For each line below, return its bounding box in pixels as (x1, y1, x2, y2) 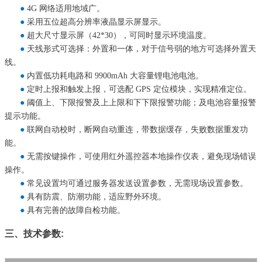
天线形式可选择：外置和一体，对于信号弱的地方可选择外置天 (27, 44, 256, 54)
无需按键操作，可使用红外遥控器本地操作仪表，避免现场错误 (27, 152, 256, 161)
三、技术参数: (5, 229, 64, 239)
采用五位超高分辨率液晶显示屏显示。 (27, 18, 166, 27)
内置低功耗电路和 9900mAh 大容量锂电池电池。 (27, 71, 204, 81)
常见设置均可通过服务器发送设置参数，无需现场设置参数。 (27, 179, 248, 188)
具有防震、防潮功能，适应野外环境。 (27, 192, 166, 202)
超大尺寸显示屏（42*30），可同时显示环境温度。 (27, 31, 211, 40)
